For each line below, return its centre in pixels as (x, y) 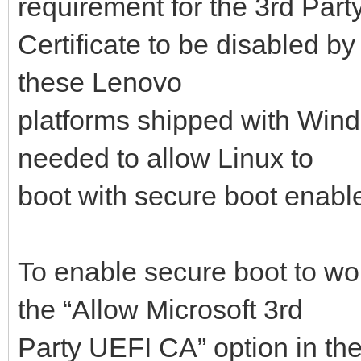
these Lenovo (100, 82)
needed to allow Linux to (166, 158)
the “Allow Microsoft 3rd (160, 309)
